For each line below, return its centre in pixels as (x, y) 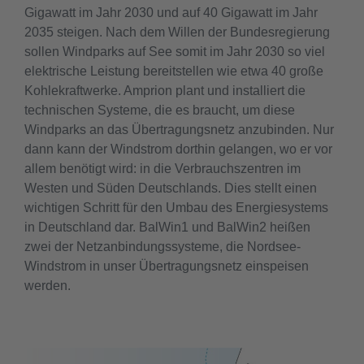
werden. (48, 286)
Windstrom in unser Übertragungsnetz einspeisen (167, 266)
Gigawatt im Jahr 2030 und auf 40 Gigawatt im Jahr (171, 13)
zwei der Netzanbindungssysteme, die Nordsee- (162, 247)
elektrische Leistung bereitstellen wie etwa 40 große (174, 71)
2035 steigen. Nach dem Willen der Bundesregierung (177, 32)
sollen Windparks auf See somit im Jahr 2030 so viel (175, 52)
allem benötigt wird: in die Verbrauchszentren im (162, 169)
